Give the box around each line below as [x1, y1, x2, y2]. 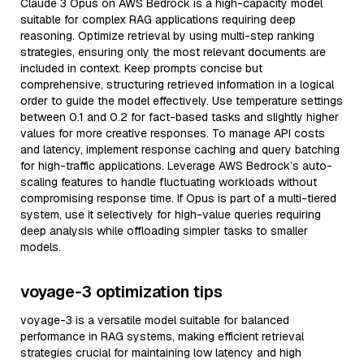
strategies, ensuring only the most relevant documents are [20, 45, 326, 59]
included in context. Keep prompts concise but [20, 61, 262, 76]
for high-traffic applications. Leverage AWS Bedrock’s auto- [20, 158, 332, 173]
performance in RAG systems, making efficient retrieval [20, 329, 304, 344]
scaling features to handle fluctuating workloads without [20, 175, 317, 189]
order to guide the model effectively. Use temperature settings [20, 93, 343, 108]
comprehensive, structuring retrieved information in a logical [20, 77, 334, 92]
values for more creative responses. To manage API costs [20, 126, 325, 141]
